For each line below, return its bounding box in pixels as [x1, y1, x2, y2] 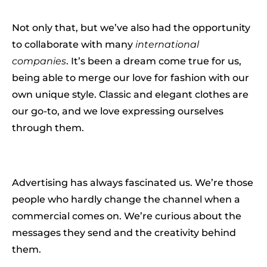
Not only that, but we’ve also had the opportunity [12, 22, 250, 33]
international [135, 39, 199, 50]
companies [12, 55, 66, 67]
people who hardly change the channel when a [12, 194, 240, 205]
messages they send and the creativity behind [12, 227, 236, 238]
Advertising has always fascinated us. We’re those [12, 177, 253, 188]
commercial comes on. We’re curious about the [12, 210, 241, 222]
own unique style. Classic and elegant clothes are [12, 89, 249, 100]
